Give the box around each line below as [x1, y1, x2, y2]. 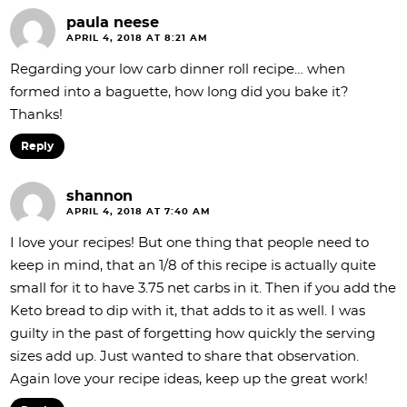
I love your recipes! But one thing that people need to [10, 236, 369, 250]
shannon [66, 189, 133, 203]
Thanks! [10, 108, 63, 122]
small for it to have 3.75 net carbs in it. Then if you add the [10, 282, 396, 295]
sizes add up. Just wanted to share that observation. [10, 350, 359, 363]
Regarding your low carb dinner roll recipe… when [10, 63, 345, 76]
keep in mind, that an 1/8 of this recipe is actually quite [10, 259, 376, 273]
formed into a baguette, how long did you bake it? [10, 85, 349, 99]
